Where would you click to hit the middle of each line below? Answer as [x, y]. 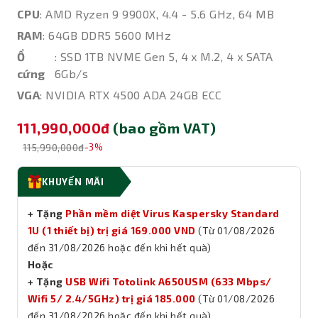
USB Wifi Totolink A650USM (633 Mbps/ [169, 281]
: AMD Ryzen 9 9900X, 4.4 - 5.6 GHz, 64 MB [157, 14]
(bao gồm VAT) [165, 128]
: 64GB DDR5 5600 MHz [107, 35]
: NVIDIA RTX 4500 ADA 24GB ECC [131, 95]
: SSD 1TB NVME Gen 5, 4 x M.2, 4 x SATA [164, 56]
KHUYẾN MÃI [73, 182]
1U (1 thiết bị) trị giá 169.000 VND [112, 230]
